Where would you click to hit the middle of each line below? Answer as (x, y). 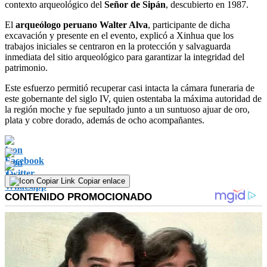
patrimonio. (26, 67)
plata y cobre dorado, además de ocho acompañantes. (105, 120)
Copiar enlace (102, 181)
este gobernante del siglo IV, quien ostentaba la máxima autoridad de (133, 98)
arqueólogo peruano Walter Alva (82, 24)
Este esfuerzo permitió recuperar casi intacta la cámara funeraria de (130, 88)
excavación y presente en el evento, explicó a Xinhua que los (119, 35)
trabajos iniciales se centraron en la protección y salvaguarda (118, 46)
